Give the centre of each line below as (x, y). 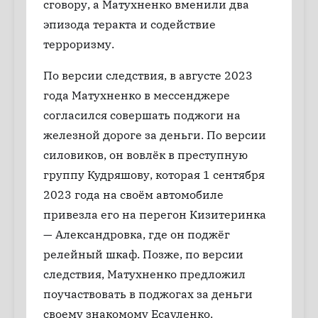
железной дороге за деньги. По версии (155, 135)
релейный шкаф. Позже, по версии (143, 254)
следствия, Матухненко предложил (144, 274)
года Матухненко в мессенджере (137, 95)
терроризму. (79, 44)
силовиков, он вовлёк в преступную (146, 155)
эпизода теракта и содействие (130, 24)
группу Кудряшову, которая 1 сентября (154, 175)
